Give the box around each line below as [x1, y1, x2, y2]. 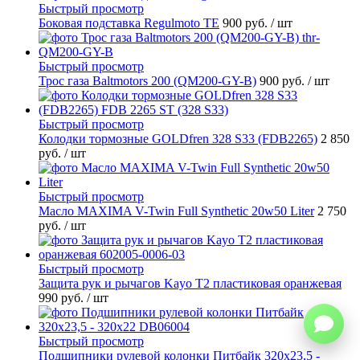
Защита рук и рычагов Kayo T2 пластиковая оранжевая [39, 276, 342, 290]
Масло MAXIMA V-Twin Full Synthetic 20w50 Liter [39, 203, 314, 218]
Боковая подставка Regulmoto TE [39, 15, 219, 30]
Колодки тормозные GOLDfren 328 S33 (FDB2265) [39, 131, 317, 145]
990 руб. [39, 290, 87, 305]
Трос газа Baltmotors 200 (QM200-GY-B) [39, 73, 256, 88]
